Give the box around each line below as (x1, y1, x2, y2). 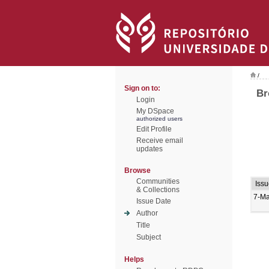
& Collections (136, 186, 180, 194)
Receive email (136, 136, 183, 145)
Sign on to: (124, 84, 160, 92)
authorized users (136, 115, 183, 122)
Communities (136, 177, 180, 186)
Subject (136, 233, 161, 241)
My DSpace (136, 107, 174, 115)
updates (136, 145, 163, 153)
